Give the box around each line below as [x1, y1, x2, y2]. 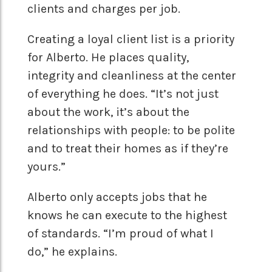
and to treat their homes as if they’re [27, 141, 228, 156]
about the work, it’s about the [27, 105, 189, 120]
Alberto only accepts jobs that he [27, 190, 207, 205]
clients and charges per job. [27, 2, 180, 16]
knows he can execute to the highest [27, 208, 227, 223]
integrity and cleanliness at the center [27, 69, 236, 83]
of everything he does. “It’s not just [27, 87, 219, 101]
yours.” [27, 160, 66, 174]
